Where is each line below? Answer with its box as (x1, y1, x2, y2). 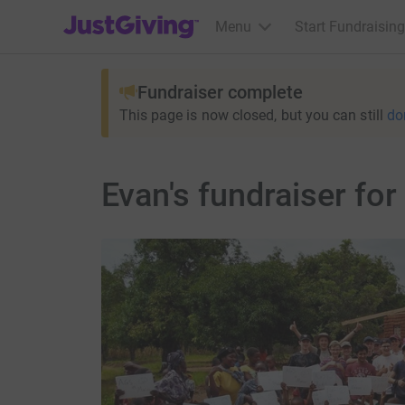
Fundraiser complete (137, 81, 303, 103)
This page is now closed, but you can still (118, 107, 383, 124)
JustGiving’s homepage (62, 6, 212, 24)
